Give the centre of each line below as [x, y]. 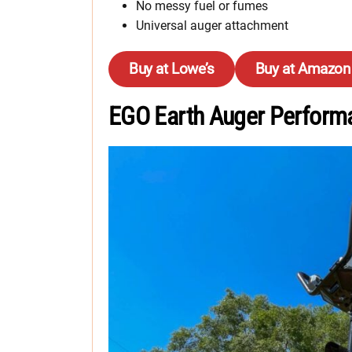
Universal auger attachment [212, 25]
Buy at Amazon [302, 68]
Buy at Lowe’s [172, 68]
